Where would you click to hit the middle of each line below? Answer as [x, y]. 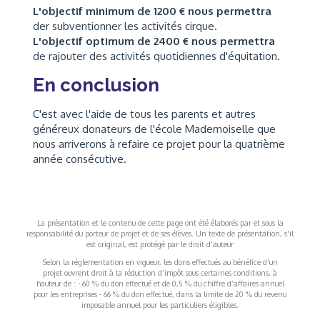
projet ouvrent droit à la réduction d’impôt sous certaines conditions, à [160, 272]
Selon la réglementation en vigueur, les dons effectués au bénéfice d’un [160, 262]
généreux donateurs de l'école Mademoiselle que [154, 129]
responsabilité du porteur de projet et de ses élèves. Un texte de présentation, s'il [160, 233]
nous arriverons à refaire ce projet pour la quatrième [159, 144]
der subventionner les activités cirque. [125, 26]
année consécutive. [80, 159]
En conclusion [96, 85]
